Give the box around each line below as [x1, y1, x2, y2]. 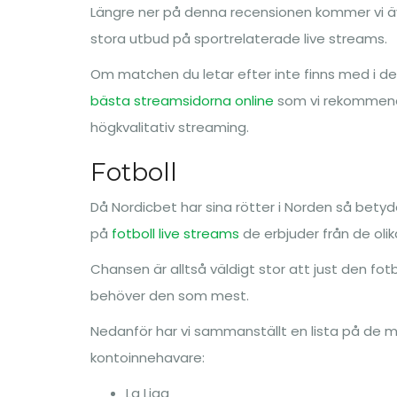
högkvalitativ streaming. [90, 118, 249, 136]
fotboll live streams [112, 224, 239, 243]
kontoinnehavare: [90, 348, 205, 367]
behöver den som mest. [90, 286, 249, 305]
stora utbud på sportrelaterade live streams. [90, 29, 387, 48]
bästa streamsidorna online [90, 91, 274, 110]
